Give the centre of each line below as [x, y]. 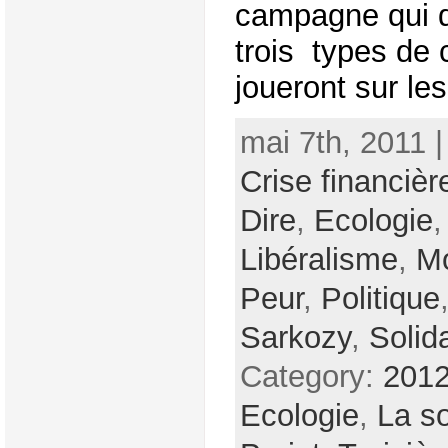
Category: [311, 377]
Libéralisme [318, 260]
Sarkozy [295, 338]
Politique [380, 299]
